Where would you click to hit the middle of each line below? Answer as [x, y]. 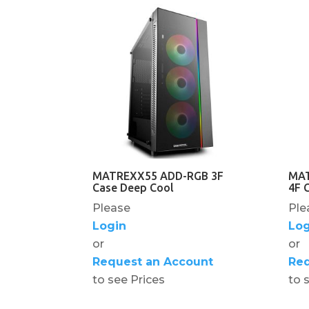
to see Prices [129, 280]
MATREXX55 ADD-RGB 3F [158, 176]
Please [112, 208]
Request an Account [153, 262]
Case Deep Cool [133, 188]
